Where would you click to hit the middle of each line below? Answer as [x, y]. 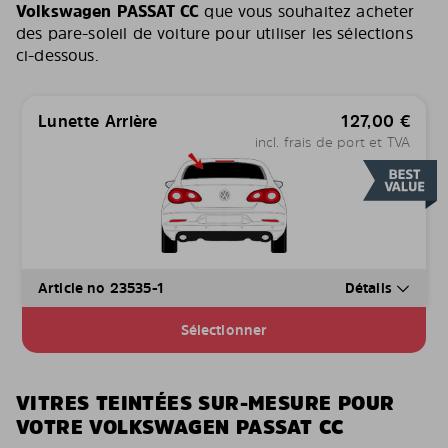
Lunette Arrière [98, 121]
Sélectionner [224, 330]
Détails [370, 288]
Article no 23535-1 [101, 288]
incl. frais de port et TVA [332, 141]
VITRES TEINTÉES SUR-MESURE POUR [205, 403]
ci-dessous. [57, 55]
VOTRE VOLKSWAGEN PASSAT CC [180, 427]
